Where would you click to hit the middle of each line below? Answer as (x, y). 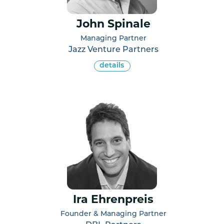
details (111, 65)
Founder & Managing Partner (113, 214)
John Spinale (113, 24)
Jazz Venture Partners (113, 50)
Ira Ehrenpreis (113, 200)
